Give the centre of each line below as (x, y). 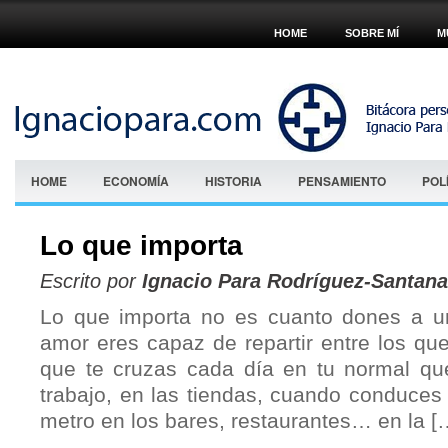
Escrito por (91, 281)
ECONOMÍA (136, 181)
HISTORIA (233, 181)
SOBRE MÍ (372, 33)
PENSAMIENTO (342, 181)
